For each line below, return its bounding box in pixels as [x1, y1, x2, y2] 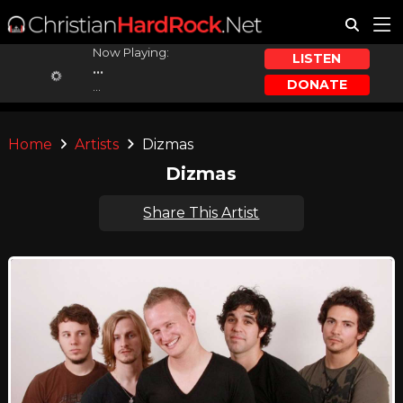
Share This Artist [143, 204, 260, 221]
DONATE [286, 76, 347, 93]
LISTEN [292, 50, 342, 67]
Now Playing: [92, 45, 169, 59]
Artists [75, 136, 120, 153]
